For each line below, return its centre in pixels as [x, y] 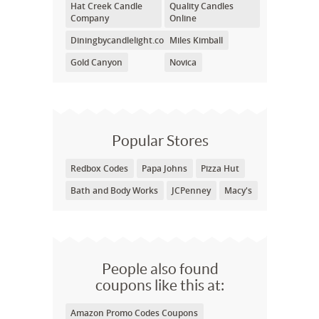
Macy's [238, 190]
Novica [183, 62]
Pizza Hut [220, 168]
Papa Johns [164, 168]
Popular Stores [160, 141]
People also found [160, 269]
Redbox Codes [99, 168]
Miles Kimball [196, 40]
